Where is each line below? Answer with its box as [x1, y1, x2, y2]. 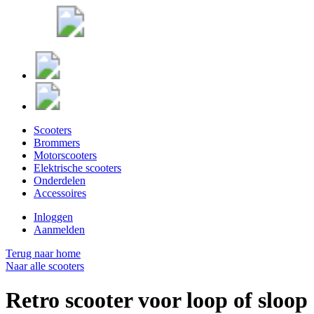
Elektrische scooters [34, 162, 121, 174]
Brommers [34, 137, 80, 149]
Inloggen [34, 211, 73, 223]
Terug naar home [6, 247, 81, 259]
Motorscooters [34, 149, 97, 161]
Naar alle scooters [6, 260, 84, 272]
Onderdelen [34, 175, 86, 186]
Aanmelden [34, 224, 85, 235]
